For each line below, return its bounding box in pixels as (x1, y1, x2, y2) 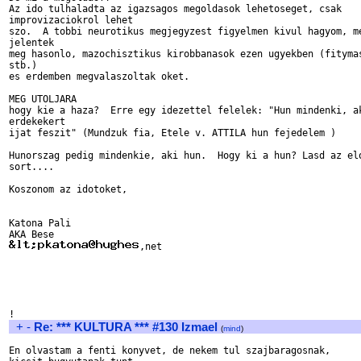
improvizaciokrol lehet (9, 15, 133, 26)
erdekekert (9, 116, 65, 127)
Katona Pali (9, 218, 71, 229)
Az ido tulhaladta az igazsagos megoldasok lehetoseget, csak (9, 3, 342, 15)
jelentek (9, 37, 54, 48)
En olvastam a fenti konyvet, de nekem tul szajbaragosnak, (9, 345, 330, 356)
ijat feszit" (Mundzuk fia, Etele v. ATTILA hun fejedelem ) (9, 127, 336, 139)
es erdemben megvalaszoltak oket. (9, 71, 201, 82)
